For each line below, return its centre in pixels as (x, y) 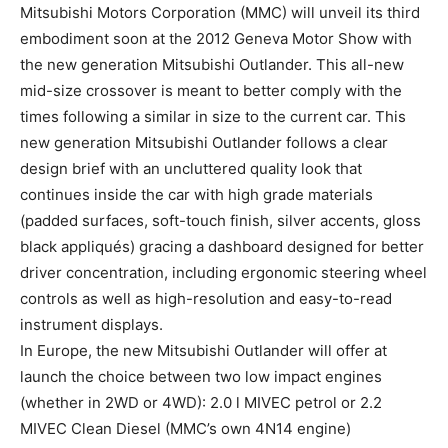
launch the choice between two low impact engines (201, 376)
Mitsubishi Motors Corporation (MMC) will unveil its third (220, 12)
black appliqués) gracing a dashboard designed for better (222, 246)
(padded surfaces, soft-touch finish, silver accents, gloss (220, 220)
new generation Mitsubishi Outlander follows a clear (204, 142)
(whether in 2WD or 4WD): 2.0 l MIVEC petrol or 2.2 (201, 402)
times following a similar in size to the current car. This (213, 116)
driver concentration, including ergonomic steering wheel (223, 272)
